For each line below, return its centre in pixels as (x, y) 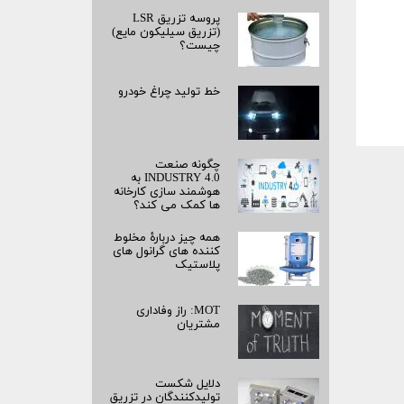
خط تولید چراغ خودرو (169, 92)
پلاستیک (197, 266)
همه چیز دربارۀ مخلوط (167, 239)
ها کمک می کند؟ (177, 206)
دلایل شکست (188, 385)
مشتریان (198, 325)
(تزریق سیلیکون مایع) (166, 33)
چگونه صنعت (188, 165)
